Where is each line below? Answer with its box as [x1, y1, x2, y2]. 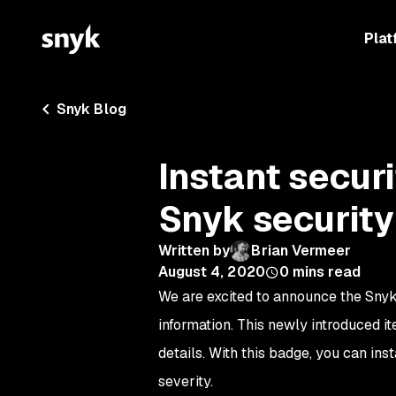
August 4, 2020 [157, 263, 265, 281]
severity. [157, 372, 213, 391]
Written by [157, 241, 231, 260]
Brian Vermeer [251, 241, 352, 260]
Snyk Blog [57, 100, 126, 118]
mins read [293, 263, 361, 281]
